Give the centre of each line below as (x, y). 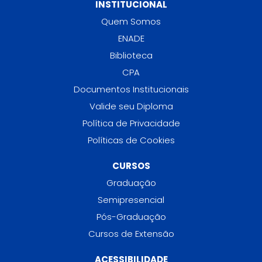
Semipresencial (131, 200)
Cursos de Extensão (131, 234)
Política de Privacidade (131, 123)
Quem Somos (131, 22)
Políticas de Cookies (131, 140)
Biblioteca (131, 56)
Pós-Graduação (131, 217)
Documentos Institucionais (131, 89)
